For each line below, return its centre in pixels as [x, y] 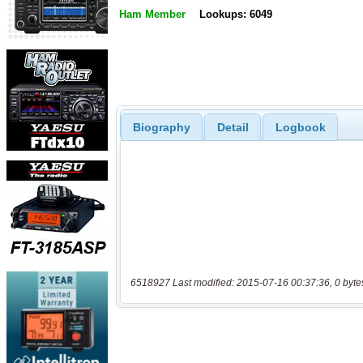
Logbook [300, 127]
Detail [233, 127]
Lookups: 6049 [235, 15]
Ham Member [152, 15]
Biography [161, 127]
